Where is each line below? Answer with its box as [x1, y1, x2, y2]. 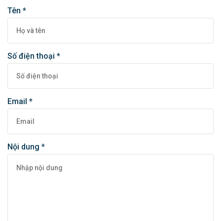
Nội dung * [7, 142, 45, 151]
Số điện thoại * [7, 51, 60, 61]
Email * [7, 97, 33, 106]
